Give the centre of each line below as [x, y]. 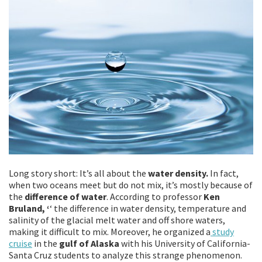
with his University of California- [185, 243]
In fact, [223, 173]
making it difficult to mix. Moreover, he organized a [110, 231]
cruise [20, 243]
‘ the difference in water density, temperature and [148, 208]
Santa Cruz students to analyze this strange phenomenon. [125, 255]
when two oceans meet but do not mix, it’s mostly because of [131, 185]
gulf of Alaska [89, 243]
